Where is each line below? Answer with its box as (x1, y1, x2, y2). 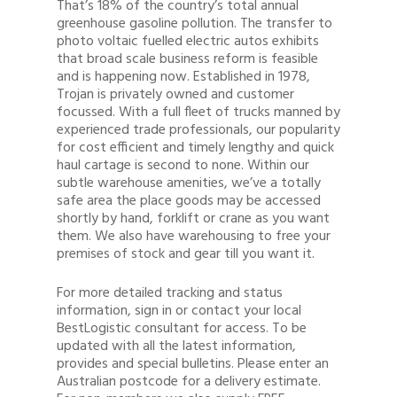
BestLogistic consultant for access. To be (57, 317, 307, 340)
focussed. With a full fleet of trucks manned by (57, 101, 340, 124)
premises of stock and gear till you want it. (57, 243, 315, 266)
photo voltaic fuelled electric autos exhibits (57, 30, 319, 53)
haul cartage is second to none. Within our (57, 154, 309, 177)
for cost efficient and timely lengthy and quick (57, 136, 334, 160)
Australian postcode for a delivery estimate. (57, 370, 321, 393)
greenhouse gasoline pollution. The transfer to (57, 12, 332, 35)
